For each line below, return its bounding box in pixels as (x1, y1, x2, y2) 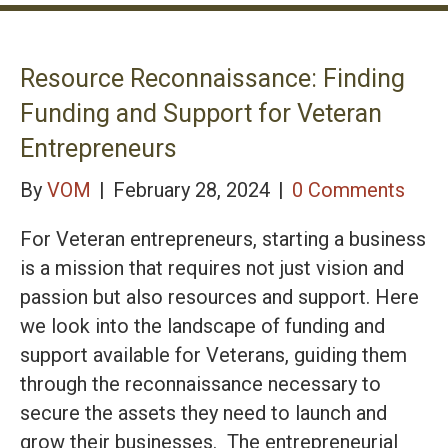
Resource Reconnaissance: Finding (20, 63, 405, 93)
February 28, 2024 (113, 177, 275, 202)
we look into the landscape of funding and (20, 313, 385, 338)
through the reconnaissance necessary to (20, 371, 381, 396)
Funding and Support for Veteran (20, 98, 382, 128)
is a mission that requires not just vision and (20, 255, 404, 280)
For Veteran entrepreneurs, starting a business (20, 226, 426, 251)
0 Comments (292, 177, 405, 202)
